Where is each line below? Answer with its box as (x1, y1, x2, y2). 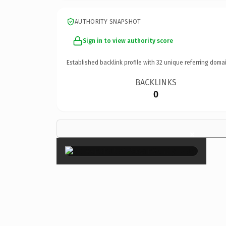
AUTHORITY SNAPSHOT (75, 18, 141, 25)
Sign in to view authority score (83, 37, 173, 44)
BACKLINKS (135, 77, 177, 87)
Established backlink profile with (67, 59, 156, 66)
